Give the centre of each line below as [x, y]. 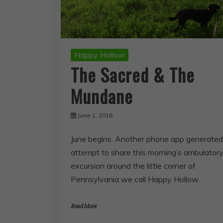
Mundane [102, 96]
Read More [83, 206]
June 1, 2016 [95, 115]
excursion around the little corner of [133, 166]
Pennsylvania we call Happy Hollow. [135, 179]
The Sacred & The [133, 74]
